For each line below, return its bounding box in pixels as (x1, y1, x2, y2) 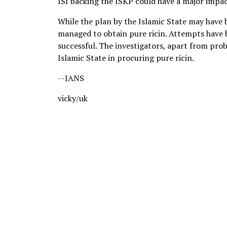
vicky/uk (58, 93, 88, 104)
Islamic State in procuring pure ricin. (58, 52, 194, 63)
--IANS (58, 72, 84, 84)
